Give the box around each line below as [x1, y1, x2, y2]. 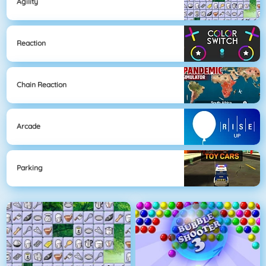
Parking [17, 163, 43, 173]
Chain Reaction [17, 80, 66, 90]
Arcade [17, 122, 40, 131]
